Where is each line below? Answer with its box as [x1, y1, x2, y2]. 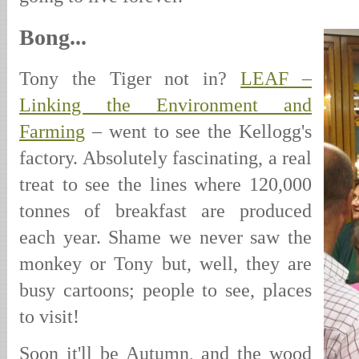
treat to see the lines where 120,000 [19, 173, 312, 195]
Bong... [19, 25, 87, 50]
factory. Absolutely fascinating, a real [19, 147, 312, 168]
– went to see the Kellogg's [85, 120, 312, 142]
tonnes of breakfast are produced [19, 200, 312, 221]
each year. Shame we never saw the [19, 226, 312, 248]
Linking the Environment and [19, 94, 312, 115]
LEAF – [240, 67, 313, 89]
